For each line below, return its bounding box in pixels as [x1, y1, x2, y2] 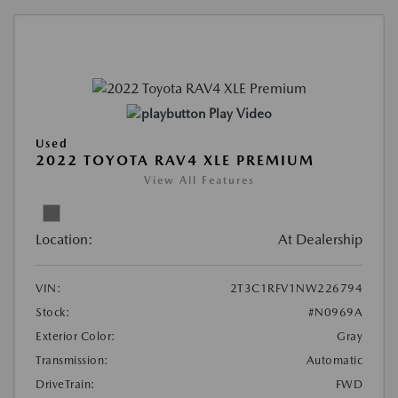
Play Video [208, 105, 272, 122]
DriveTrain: [36, 377, 96, 391]
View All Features [143, 173, 255, 187]
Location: [36, 230, 93, 248]
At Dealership [278, 230, 362, 248]
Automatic [306, 353, 362, 367]
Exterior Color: [36, 329, 116, 343]
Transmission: [36, 353, 109, 367]
